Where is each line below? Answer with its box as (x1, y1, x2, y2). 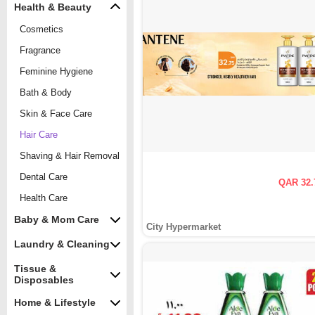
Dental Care (20, 171, 67, 182)
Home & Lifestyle (14, 297, 96, 308)
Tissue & (14, 263, 56, 274)
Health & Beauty (14, 1, 91, 13)
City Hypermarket (146, 221, 221, 232)
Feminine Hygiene (20, 65, 93, 77)
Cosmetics (20, 23, 63, 34)
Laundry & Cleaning (14, 238, 110, 250)
